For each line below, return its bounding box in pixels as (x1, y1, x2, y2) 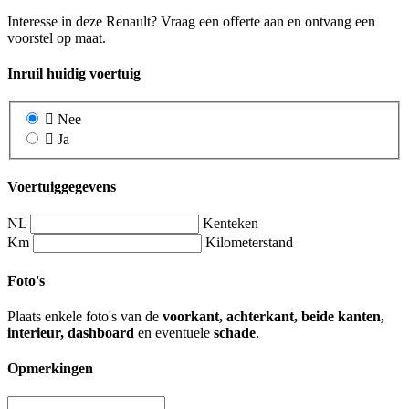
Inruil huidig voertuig (7, 65, 141, 81)
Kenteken (203, 215, 258, 232)
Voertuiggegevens (7, 179, 116, 195)
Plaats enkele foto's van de (7, 308, 163, 324)
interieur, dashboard (7, 324, 134, 341)
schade (214, 324, 256, 341)
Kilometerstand (205, 235, 293, 251)
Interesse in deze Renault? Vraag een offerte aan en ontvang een (7, 13, 375, 29)
